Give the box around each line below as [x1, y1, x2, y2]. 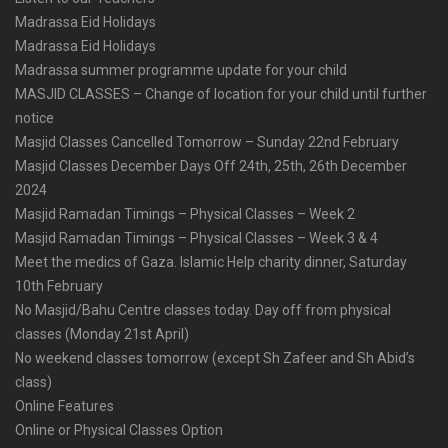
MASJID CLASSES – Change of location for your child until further [15, 86, 427, 102]
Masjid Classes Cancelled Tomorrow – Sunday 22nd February [15, 134, 399, 150]
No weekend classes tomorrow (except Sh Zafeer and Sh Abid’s [15, 350, 415, 366]
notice [15, 110, 54, 126]
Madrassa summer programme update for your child [15, 62, 347, 78]
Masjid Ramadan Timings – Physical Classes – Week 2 [15, 206, 355, 222]
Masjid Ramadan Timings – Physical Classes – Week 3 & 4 [15, 230, 378, 246]
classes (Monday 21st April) [15, 326, 189, 342]
